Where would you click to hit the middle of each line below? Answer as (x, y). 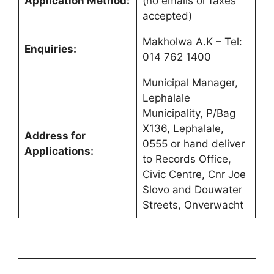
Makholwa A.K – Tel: (192, 41)
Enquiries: (50, 49)
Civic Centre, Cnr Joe (194, 174)
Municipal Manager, (190, 82)
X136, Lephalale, (183, 128)
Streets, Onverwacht (193, 205)
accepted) (167, 16)
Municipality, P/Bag (189, 113)
